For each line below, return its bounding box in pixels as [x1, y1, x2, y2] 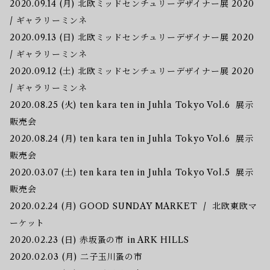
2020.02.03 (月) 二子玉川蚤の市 [10, 251, 143, 262]
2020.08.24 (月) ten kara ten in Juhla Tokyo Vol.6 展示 [10, 133, 254, 144]
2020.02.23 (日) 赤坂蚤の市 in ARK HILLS [10, 234, 192, 245]
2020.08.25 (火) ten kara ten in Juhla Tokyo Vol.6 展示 [10, 99, 254, 110]
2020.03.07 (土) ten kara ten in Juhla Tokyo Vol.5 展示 [10, 166, 254, 178]
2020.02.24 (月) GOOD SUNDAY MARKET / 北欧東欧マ [10, 200, 257, 212]
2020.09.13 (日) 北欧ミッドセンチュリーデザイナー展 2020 [10, 31, 254, 43]
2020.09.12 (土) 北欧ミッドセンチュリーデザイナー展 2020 [10, 65, 254, 77]
